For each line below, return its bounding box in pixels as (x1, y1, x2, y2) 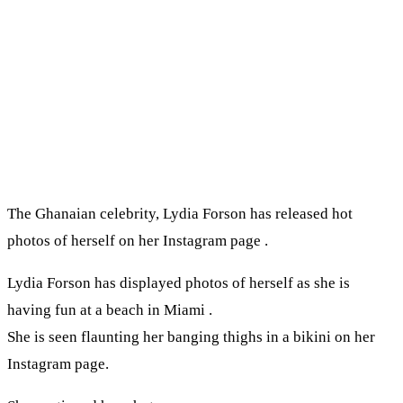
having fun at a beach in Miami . (7, 301, 212, 319)
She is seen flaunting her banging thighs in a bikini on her (7, 328, 375, 346)
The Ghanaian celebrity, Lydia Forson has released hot (7, 205, 353, 223)
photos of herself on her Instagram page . (7, 232, 268, 250)
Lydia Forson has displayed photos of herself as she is (7, 274, 350, 292)
